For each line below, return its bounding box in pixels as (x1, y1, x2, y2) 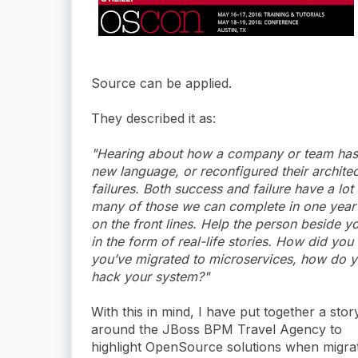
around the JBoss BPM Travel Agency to (91, 320, 342, 337)
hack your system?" (91, 268, 209, 284)
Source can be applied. (91, 74, 232, 91)
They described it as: (91, 109, 216, 126)
